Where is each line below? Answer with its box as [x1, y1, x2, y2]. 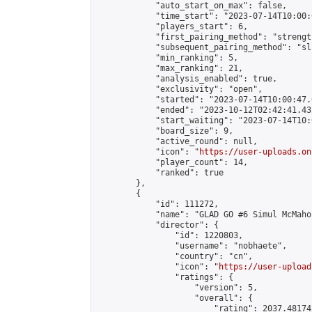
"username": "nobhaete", [97, 241, 287, 251]
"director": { [97, 220, 219, 230]
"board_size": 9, [97, 126, 233, 136]
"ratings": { [97, 272, 233, 282]
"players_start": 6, [97, 22, 248, 31]
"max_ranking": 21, [97, 63, 243, 73]
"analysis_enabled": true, [97, 74, 277, 84]
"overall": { [97, 293, 253, 303]
